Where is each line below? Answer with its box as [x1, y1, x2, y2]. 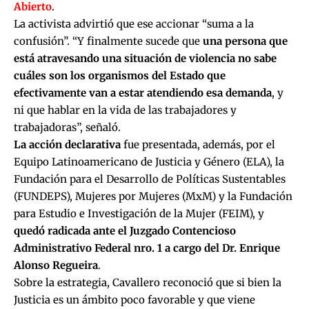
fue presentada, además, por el [121, 137, 275, 151]
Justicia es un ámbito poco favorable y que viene [14, 292, 255, 306]
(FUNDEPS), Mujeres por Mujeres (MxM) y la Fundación [14, 189, 292, 203]
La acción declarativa [14, 137, 121, 151]
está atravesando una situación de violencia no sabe [14, 51, 277, 65]
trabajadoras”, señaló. [14, 120, 121, 134]
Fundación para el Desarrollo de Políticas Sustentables [14, 172, 286, 186]
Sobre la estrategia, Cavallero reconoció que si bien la [14, 275, 281, 289]
